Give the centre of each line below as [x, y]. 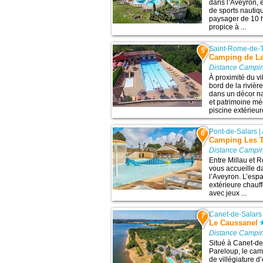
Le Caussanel [234, 222]
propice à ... [228, 27]
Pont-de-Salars [233, 131]
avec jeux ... [228, 193]
